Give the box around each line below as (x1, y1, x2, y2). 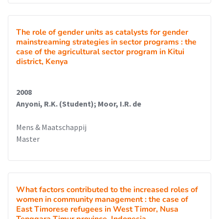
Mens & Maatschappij (16, 122, 87, 132)
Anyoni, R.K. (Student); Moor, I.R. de (16, 99, 141, 109)
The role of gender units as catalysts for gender (16, 27, 188, 38)
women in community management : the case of (16, 194, 188, 205)
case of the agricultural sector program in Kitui (16, 46, 184, 57)
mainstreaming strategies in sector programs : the (16, 37, 197, 47)
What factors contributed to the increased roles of (16, 184, 198, 195)
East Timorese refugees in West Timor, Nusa (16, 204, 178, 215)
